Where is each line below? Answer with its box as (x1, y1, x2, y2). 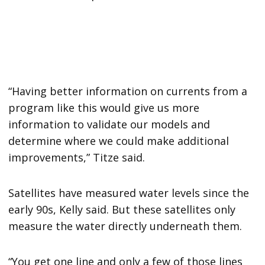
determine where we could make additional (8, 134, 230, 148)
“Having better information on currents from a (8, 84, 248, 99)
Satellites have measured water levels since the (8, 186, 250, 201)
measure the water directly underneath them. (8, 219, 243, 234)
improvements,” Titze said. (8, 150, 146, 165)
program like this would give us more (8, 101, 200, 115)
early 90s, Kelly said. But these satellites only (8, 202, 236, 217)
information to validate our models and (8, 117, 211, 132)
